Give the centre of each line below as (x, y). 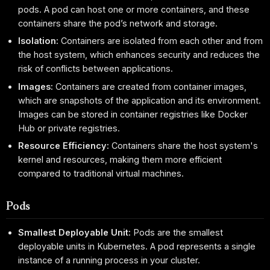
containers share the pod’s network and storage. (118, 23)
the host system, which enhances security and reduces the (139, 55)
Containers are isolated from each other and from (161, 41)
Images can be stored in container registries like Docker (133, 114)
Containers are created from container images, (150, 86)
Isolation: (39, 41)
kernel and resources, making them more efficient (120, 160)
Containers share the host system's (184, 146)
